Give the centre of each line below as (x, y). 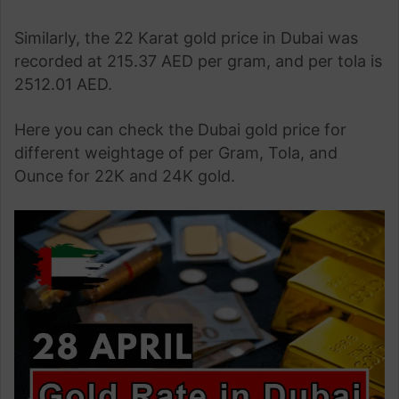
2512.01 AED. (63, 84)
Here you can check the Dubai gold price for (180, 130)
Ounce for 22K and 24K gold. (125, 176)
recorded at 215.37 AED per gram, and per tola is (198, 61)
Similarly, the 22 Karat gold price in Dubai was (186, 38)
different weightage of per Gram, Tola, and (176, 153)
